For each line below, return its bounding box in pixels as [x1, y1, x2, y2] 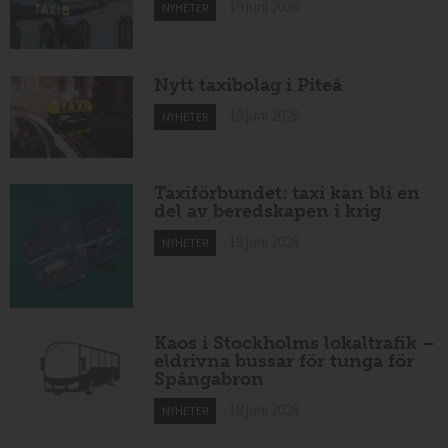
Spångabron [154, 368, 265, 391]
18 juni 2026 [229, 400, 300, 420]
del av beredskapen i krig [154, 200, 382, 223]
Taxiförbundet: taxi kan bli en [154, 182, 421, 205]
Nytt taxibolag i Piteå [154, 73, 343, 96]
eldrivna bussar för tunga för [154, 350, 415, 373]
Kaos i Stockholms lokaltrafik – [154, 332, 436, 355]
